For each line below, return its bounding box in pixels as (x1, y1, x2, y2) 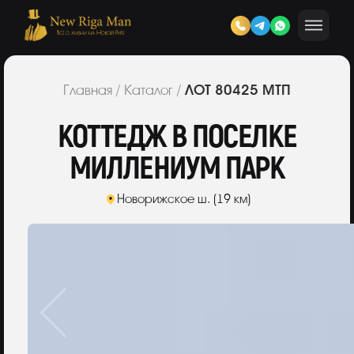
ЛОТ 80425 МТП (185, 81, 291, 98)
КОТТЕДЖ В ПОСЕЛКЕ (57, 118, 297, 156)
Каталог (124, 82, 173, 98)
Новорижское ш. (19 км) (116, 192, 250, 206)
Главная (63, 82, 112, 98)
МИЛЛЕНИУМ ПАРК (69, 149, 285, 188)
